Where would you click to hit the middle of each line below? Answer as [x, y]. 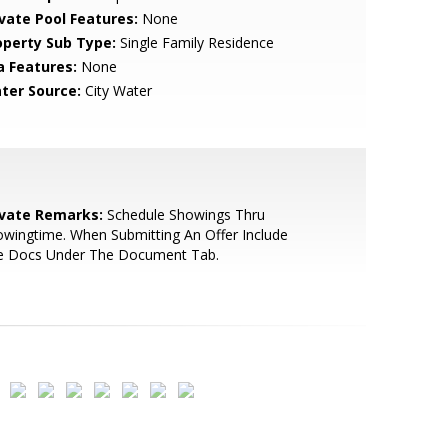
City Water [116, 90]
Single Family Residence [194, 42]
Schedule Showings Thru [183, 214]
